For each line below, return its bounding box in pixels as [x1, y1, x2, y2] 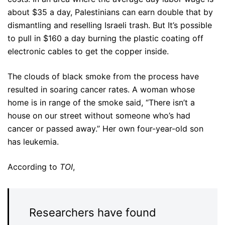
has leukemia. [8, 137, 59, 147]
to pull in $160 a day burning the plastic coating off [8, 33, 203, 44]
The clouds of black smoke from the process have [8, 71, 199, 82]
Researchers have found [29, 206, 156, 219]
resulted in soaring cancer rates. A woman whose [8, 84, 195, 95]
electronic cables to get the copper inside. [8, 46, 169, 57]
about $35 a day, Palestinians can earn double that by [8, 7, 213, 18]
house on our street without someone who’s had [8, 110, 190, 121]
